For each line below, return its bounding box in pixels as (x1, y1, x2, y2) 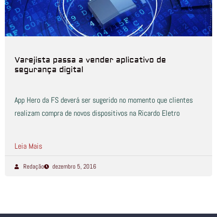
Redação (23, 162, 44, 170)
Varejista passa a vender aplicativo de (15, 55, 166, 65)
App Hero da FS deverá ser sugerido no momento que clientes (15, 95, 193, 105)
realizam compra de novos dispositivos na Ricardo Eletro (15, 108, 180, 118)
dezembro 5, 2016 (52, 162, 96, 170)
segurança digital (15, 65, 83, 75)
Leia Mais (15, 141, 42, 151)
